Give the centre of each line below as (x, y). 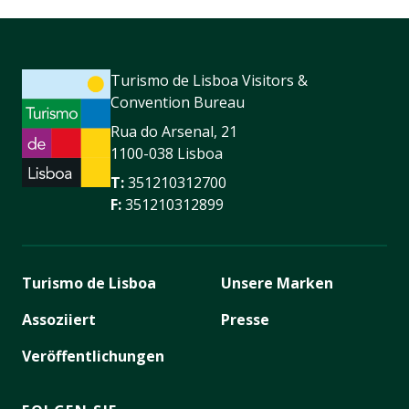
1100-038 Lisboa (167, 153)
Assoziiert (59, 319)
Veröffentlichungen (93, 356)
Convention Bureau (178, 102)
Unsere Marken (277, 283)
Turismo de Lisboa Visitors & (209, 80)
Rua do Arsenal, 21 (174, 131)
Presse (245, 319)
